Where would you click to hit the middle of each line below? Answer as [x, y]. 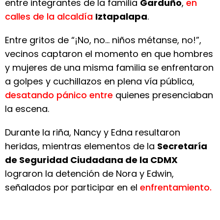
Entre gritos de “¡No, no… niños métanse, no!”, [103, 40]
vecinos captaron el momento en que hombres [109, 54]
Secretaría [182, 146]
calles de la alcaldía [49, 16]
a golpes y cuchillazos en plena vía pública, [100, 81]
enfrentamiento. [176, 187]
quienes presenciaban [163, 95]
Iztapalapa [121, 16]
